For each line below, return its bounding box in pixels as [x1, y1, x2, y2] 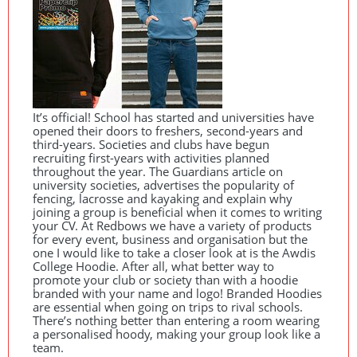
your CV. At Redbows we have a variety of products [33, 218, 312, 233]
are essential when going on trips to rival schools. [33, 299, 303, 315]
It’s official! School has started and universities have [33, 109, 314, 125]
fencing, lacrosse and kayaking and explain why [33, 190, 292, 206]
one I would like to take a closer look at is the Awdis [33, 245, 316, 261]
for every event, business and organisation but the [33, 231, 308, 247]
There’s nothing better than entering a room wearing [33, 312, 320, 328]
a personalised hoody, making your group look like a [33, 326, 320, 342]
